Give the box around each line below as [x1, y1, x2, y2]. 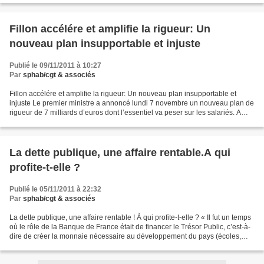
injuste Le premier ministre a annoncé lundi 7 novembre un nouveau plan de [9, 99, 254, 107]
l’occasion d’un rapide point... [9, 118, 103, 126]
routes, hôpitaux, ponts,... [9, 242, 89, 250]
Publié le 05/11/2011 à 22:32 [9, 185, 101, 193]
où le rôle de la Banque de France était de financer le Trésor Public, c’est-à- [9, 223, 250, 231]
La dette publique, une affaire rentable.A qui [9, 147, 230, 159]
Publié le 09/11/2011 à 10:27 [9, 61, 101, 70]
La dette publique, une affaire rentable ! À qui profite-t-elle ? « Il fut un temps [9, 213, 251, 222]
